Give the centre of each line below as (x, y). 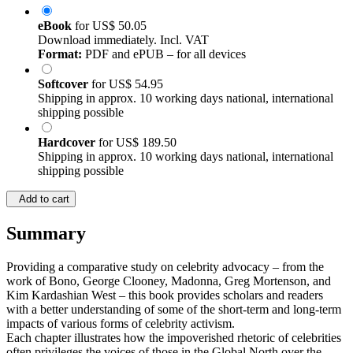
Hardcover (68, 157)
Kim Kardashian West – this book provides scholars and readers (165, 310)
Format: (60, 69)
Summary (46, 248)
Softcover (65, 98)
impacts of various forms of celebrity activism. (121, 338)
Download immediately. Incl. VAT (123, 54)
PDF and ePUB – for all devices (164, 69)
